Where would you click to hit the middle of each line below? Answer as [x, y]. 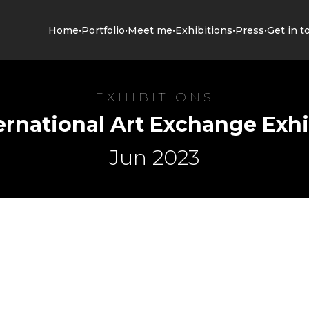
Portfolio [103, 30]
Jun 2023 [154, 158]
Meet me [150, 30]
